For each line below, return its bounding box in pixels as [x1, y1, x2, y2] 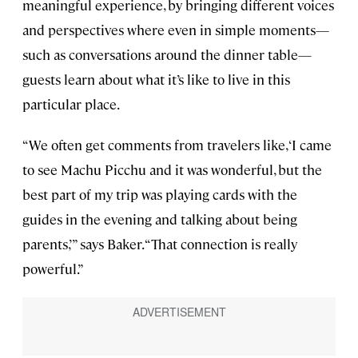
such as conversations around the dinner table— [22, 46, 312, 64]
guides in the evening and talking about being [22, 210, 297, 229]
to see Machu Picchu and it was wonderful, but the [22, 161, 322, 179]
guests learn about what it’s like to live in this [22, 70, 290, 89]
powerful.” [22, 260, 84, 278]
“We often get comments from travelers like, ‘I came [22, 136, 332, 154]
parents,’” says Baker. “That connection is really [22, 235, 297, 253]
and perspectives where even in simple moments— [22, 21, 329, 39]
